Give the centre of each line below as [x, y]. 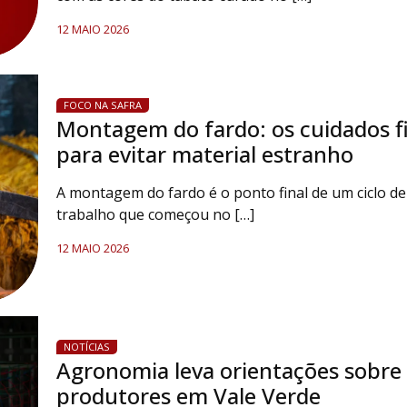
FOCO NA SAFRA [102, 105]
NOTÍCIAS [86, 347]
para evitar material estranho [204, 154]
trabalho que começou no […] [155, 214]
